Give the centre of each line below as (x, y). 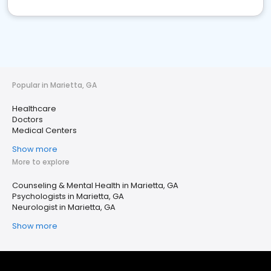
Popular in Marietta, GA (54, 85)
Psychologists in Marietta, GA (68, 197)
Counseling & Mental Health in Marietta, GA (95, 186)
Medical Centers (44, 131)
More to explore (41, 162)
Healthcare (34, 109)
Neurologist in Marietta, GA (64, 207)
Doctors (28, 120)
